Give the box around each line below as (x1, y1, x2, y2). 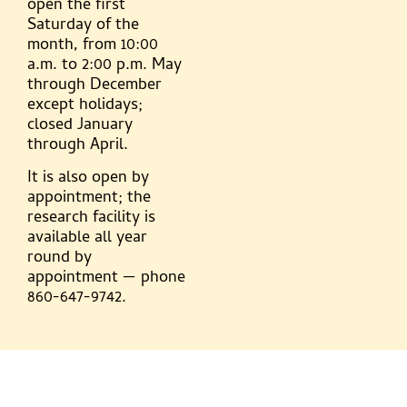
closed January (27, 113, 133, 139)
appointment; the (27, 185, 151, 213)
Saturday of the (27, 13, 139, 39)
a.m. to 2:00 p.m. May (27, 53, 182, 79)
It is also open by (27, 165, 149, 193)
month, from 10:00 (27, 33, 158, 59)
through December (27, 73, 162, 99)
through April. (27, 133, 128, 159)
